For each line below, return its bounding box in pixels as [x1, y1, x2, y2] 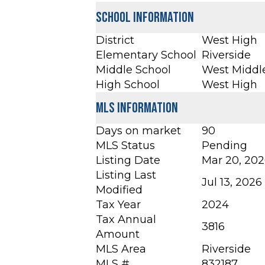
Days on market [96, 124, 181, 138]
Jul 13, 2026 [202, 176, 262, 189]
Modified [96, 183, 143, 197]
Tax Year [96, 198, 141, 212]
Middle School [96, 63, 171, 77]
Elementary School [96, 49, 196, 62]
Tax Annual [96, 213, 156, 227]
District [96, 34, 134, 47]
